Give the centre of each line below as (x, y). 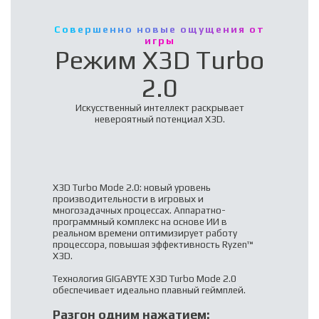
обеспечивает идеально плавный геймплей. (149, 290)
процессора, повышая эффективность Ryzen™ (152, 245)
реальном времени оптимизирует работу (145, 233)
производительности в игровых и (128, 199)
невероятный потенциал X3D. (159, 119)
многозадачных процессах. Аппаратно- (139, 210)
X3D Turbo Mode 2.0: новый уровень (131, 188)
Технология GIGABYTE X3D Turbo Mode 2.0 (144, 279)
